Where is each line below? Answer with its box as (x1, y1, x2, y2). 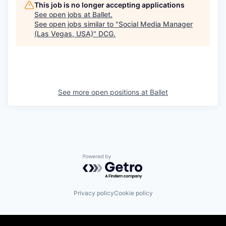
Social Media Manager (119, 20, 193, 28)
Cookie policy (114, 189, 153, 197)
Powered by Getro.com (82, 154, 171, 164)
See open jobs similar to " (34, 20, 119, 28)
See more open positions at (58, 88, 150, 96)
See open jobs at (34, 10, 92, 19)
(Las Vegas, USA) (34, 29, 93, 38)
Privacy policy (73, 189, 114, 197)
